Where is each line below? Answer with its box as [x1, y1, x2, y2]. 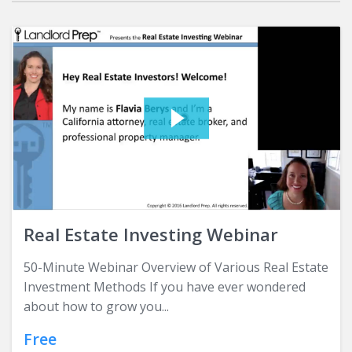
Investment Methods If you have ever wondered [24, 278, 306, 296]
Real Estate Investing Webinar [24, 222, 278, 247]
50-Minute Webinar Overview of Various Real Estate [24, 258, 328, 277]
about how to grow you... [24, 298, 169, 316]
